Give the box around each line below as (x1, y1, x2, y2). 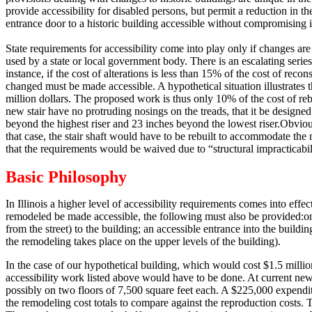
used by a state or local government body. (6, 55, 187, 67)
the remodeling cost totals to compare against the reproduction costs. (6, 297, 304, 309)
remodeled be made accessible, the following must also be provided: (6, 210, 304, 222)
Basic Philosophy (6, 168, 127, 186)
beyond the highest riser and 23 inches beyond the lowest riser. (6, 118, 280, 130)
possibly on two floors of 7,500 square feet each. (6, 284, 219, 296)
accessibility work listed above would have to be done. (6, 272, 245, 283)
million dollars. (6, 93, 71, 104)
